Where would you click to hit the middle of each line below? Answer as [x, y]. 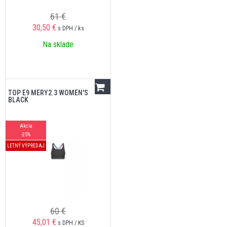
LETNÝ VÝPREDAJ [26, 146]
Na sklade [58, 44]
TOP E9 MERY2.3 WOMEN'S [48, 93]
